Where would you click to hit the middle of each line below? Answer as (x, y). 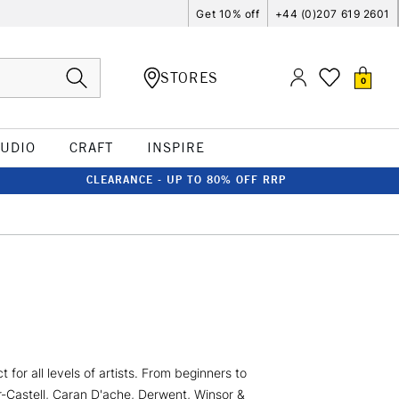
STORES (189, 77)
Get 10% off (228, 13)
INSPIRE (175, 147)
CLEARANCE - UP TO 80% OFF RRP (186, 179)
